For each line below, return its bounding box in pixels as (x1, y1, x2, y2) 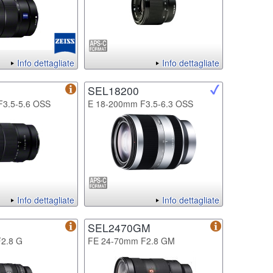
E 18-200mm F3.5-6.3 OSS (88, 97, 193, 110)
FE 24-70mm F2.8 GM (88, 234, 175, 247)
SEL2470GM (88, 219, 151, 235)
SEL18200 (88, 82, 139, 98)
